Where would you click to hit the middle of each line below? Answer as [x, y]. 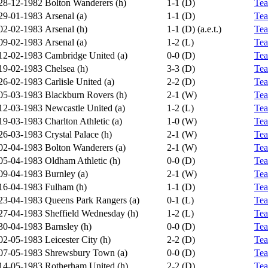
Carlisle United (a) [80, 82]
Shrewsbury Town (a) [86, 253]
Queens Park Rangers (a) [92, 200]
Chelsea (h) [66, 68]
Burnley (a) [66, 174]
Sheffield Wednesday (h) [92, 213]
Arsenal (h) [66, 29]
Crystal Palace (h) [78, 134]
